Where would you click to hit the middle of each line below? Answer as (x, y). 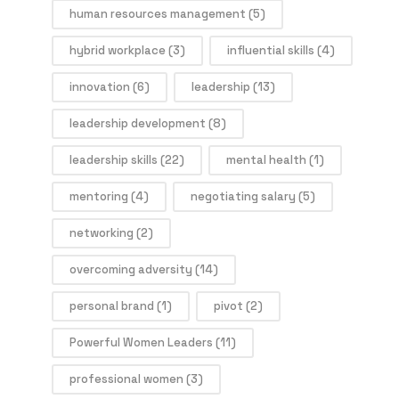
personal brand (112, 306)
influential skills (271, 51)
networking (102, 233)
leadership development (138, 124)
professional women (126, 379)
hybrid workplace (118, 51)
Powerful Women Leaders (141, 343)
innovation (100, 87)
